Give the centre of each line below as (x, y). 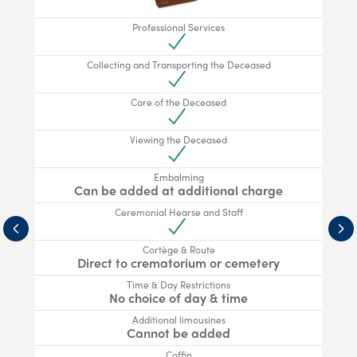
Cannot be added (178, 333)
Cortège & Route (178, 250)
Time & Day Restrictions (178, 285)
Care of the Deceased (178, 102)
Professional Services (178, 27)
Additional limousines (178, 320)
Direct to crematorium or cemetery (178, 263)
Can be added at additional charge (178, 190)
